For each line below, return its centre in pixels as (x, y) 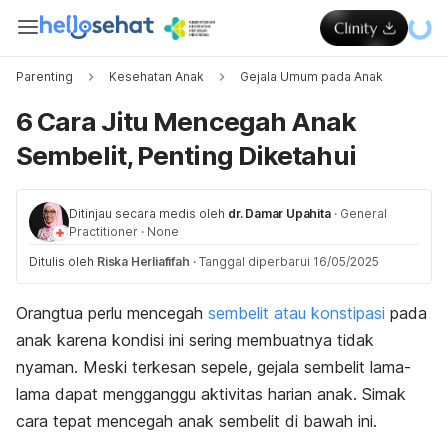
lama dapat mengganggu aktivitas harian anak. (189, 394)
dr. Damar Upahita (279, 213)
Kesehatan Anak (156, 76)
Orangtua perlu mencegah (112, 313)
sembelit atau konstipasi (296, 313)
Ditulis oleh (63, 261)
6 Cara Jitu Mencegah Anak (186, 121)
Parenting (44, 76)
